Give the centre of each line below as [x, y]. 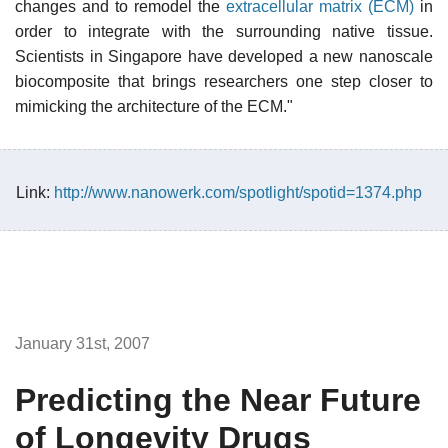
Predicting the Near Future [218, 399]
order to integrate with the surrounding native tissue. [224, 31]
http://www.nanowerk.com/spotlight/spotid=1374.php [238, 192]
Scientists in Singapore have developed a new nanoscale [224, 56]
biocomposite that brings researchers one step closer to [224, 81]
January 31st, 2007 [82, 343]
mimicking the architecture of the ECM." [154, 106]
